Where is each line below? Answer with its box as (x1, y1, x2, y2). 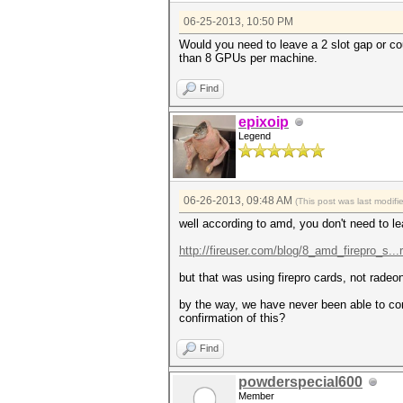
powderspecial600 (238, 374, 363, 390)
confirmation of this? (179, 311, 285, 326)
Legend (238, 130, 271, 142)
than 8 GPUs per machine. (179, 51, 318, 66)
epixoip (238, 114, 289, 130)
